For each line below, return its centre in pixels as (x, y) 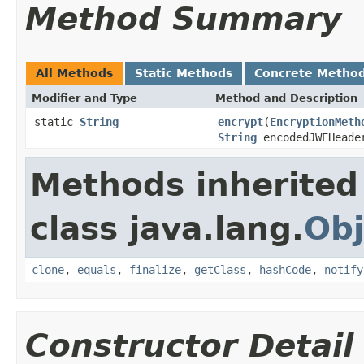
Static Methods (184, 73)
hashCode (285, 269)
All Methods (74, 73)
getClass (220, 269)
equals (97, 269)
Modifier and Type (84, 97)
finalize (155, 269)
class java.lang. (167, 228)
